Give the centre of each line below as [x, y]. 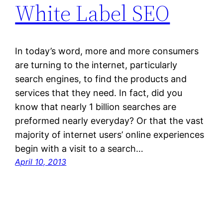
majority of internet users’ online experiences [110, 135]
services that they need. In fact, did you [99, 93]
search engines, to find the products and [101, 79]
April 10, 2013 [41, 162]
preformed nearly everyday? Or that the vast [110, 121]
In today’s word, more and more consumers [107, 51]
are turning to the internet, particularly [96, 65]
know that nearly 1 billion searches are [96, 107]
